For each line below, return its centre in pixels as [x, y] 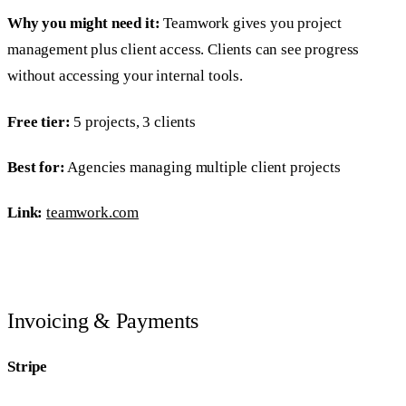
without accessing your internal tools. [125, 76]
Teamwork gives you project [251, 24]
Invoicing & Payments [103, 320]
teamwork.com [93, 213]
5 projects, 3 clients [133, 121]
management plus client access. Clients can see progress [184, 50]
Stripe [28, 367]
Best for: [36, 167]
